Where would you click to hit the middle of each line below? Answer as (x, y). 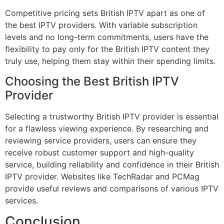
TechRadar (133, 176)
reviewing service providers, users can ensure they (101, 140)
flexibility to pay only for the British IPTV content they (107, 49)
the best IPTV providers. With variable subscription (101, 25)
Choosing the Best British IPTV (92, 81)
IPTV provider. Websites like (59, 176)
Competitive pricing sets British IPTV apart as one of (105, 13)
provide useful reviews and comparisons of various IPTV (112, 188)
